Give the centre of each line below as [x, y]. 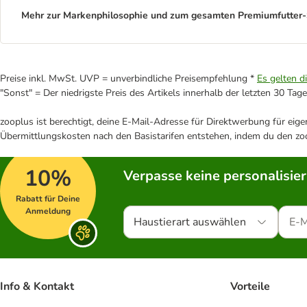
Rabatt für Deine [48, 198]
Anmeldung [48, 211]
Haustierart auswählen [190, 222]
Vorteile [250, 286]
